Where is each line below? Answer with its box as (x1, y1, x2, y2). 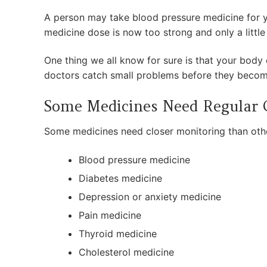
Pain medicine (78, 209, 141, 221)
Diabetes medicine (78, 172, 162, 184)
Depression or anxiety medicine (78, 190, 221, 203)
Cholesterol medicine (78, 246, 174, 258)
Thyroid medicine (78, 227, 157, 240)
